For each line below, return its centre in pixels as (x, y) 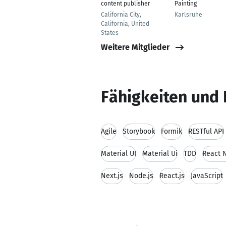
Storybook (139, 131)
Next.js (112, 176)
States (110, 33)
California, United (125, 24)
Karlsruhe (188, 15)
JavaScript (207, 176)
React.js (172, 176)
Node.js (141, 176)
